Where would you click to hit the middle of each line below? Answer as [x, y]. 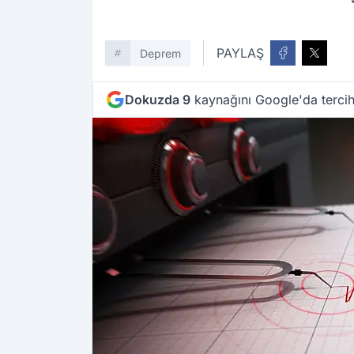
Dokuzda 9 [158, 100]
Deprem [160, 54]
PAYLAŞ [240, 53]
